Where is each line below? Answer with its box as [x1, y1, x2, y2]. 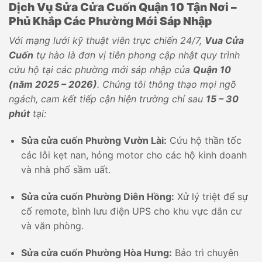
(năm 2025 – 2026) [9, 78, 97, 91]
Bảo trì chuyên [171, 246, 239, 258]
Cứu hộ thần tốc [166, 135, 242, 147]
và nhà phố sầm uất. [20, 164, 111, 176]
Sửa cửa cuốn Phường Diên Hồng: [20, 190, 174, 202]
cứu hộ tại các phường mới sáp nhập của [9, 64, 193, 76]
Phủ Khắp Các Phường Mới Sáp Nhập [9, 13, 212, 28]
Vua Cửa [205, 35, 244, 47]
